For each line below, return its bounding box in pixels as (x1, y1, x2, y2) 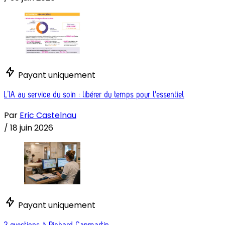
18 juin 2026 (10, 122, 53, 134)
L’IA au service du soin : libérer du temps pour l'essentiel (4, 90, 184, 99)
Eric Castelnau (20, 109, 76, 122)
